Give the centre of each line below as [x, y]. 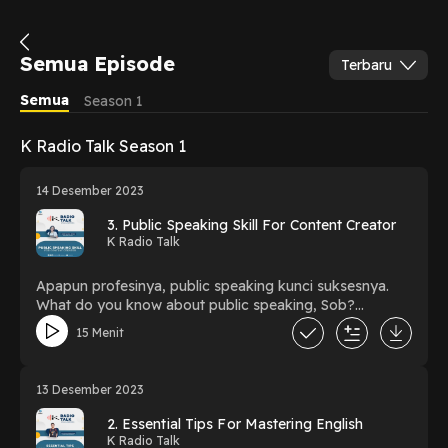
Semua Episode [97, 63]
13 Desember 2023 [89, 390]
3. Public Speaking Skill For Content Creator [251, 224]
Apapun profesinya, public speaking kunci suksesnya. [212, 286]
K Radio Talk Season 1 [102, 145]
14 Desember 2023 [89, 191]
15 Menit [99, 332]
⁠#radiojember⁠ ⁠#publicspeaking [139, 343]
